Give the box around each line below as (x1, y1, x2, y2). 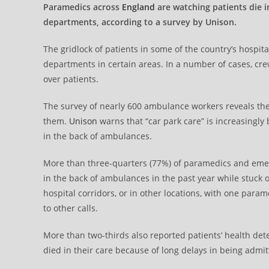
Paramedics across (43, 1, 122, 13)
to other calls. (43, 202, 98, 214)
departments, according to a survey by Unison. (43, 16, 237, 28)
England (122, 1, 155, 13)
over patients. (43, 73, 98, 85)
